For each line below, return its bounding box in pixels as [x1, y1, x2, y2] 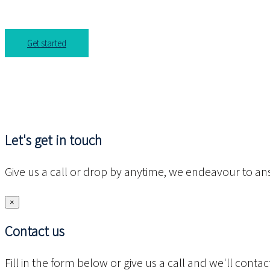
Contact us [5, 222, 64, 240]
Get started [27, 37, 66, 49]
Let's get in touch [5, 131, 102, 149]
